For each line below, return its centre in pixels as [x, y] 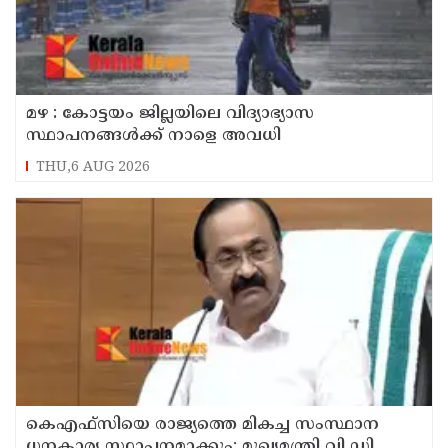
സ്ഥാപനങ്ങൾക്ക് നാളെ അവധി [153, 135]
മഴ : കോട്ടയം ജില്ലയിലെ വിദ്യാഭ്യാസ [170, 113]
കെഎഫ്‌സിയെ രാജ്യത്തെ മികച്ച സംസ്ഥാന [202, 424]
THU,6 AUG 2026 [93, 167]
